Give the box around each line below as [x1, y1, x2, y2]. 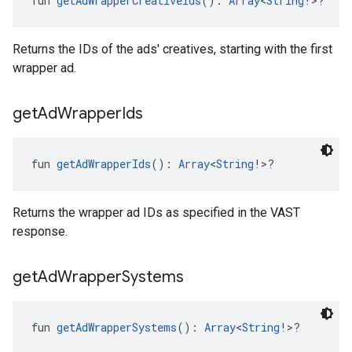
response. [13, 224, 68, 239]
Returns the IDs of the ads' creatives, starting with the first [13, 42, 332, 57]
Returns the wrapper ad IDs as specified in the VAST [13, 205, 300, 220]
